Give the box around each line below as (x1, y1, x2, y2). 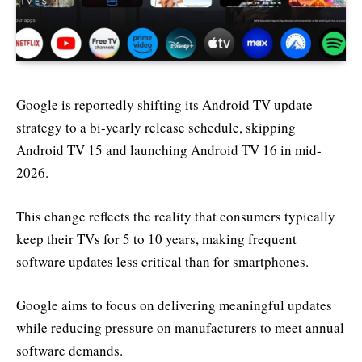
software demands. (16, 340, 123, 360)
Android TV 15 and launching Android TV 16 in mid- (16, 140, 322, 159)
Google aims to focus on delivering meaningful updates (16, 295, 332, 314)
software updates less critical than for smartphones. (16, 251, 309, 271)
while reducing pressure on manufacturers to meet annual (16, 318, 344, 337)
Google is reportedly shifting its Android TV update (16, 95, 313, 114)
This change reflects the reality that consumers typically (16, 206, 335, 225)
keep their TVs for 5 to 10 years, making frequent (16, 229, 297, 248)
